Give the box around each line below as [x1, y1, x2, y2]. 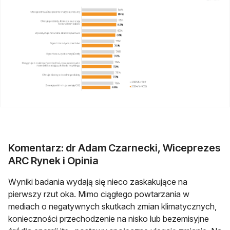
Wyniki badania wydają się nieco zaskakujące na [8, 176, 187, 187]
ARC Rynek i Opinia [8, 154, 99, 167]
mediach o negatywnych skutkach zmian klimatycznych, [8, 201, 217, 212]
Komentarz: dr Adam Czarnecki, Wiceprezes [8, 141, 221, 154]
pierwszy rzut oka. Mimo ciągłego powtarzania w [8, 188, 189, 199]
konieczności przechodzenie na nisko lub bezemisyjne [8, 213, 209, 224]
